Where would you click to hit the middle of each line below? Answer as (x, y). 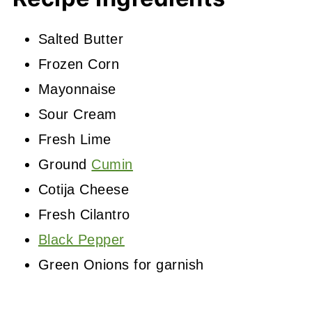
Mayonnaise (77, 89)
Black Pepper (81, 240)
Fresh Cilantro (84, 215)
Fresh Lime (75, 140)
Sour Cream (77, 115)
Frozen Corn (79, 64)
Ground (65, 165)
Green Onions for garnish (121, 265)
